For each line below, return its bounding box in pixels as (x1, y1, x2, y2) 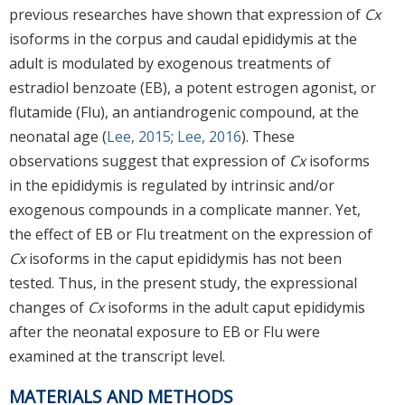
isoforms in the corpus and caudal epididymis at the (9, 28, 357, 49)
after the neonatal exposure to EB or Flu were (9, 321, 320, 342)
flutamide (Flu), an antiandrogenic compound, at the (9, 101, 359, 122)
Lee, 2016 (177, 126, 241, 146)
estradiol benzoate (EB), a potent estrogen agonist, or (9, 77, 376, 98)
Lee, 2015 (107, 126, 171, 146)
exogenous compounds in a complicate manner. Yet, (9, 199, 361, 220)
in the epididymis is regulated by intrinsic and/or (9, 174, 334, 195)
